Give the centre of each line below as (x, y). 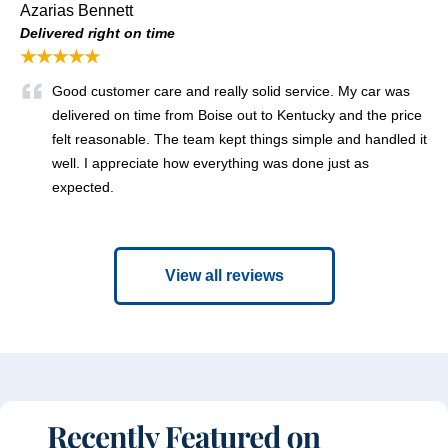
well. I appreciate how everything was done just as (210, 162)
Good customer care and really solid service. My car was (231, 90)
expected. (83, 186)
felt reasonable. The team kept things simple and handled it (239, 138)
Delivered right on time (97, 32)
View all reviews (224, 275)
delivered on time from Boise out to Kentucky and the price (237, 114)
